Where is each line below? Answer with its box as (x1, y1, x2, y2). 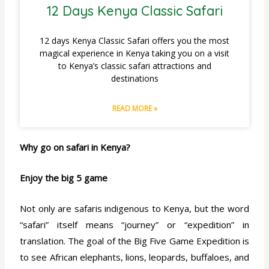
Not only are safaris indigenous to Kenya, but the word (20, 202, 249, 214)
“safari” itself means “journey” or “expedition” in (20, 218, 249, 231)
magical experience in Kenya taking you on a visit (40, 47, 229, 59)
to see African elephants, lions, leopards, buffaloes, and (20, 250, 249, 263)
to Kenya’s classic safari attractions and (58, 59, 211, 71)
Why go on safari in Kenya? (20, 141, 131, 153)
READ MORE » (112, 103, 157, 113)
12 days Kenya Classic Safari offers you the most (40, 34, 229, 46)
